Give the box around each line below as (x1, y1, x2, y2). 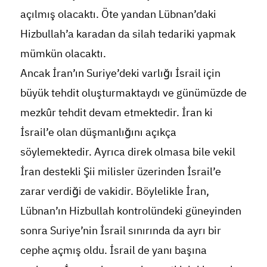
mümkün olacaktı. (20, 45, 106, 61)
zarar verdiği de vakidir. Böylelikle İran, (20, 182, 209, 199)
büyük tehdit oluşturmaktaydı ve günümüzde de (20, 84, 247, 101)
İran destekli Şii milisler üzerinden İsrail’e (20, 163, 221, 179)
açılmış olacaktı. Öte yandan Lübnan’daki (20, 5, 216, 22)
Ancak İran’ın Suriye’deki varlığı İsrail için (20, 64, 221, 81)
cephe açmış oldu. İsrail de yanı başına (20, 241, 207, 258)
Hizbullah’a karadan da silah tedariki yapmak (20, 25, 235, 42)
